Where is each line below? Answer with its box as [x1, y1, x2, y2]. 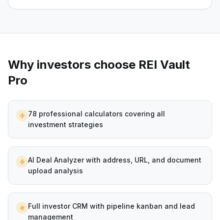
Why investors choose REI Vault [8, 57, 190, 72]
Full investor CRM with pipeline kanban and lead [28, 202, 195, 210]
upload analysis [28, 166, 83, 175]
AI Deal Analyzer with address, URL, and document [28, 156, 201, 164]
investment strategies [28, 120, 103, 129]
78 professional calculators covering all [28, 110, 165, 118]
